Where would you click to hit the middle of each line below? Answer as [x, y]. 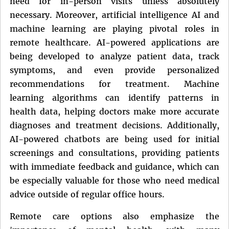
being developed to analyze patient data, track [114, 56]
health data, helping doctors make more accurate [114, 111]
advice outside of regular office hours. [87, 194]
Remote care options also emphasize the [114, 216]
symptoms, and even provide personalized [114, 70]
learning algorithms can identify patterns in [114, 97]
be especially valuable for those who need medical [114, 180]
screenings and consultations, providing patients [114, 153]
